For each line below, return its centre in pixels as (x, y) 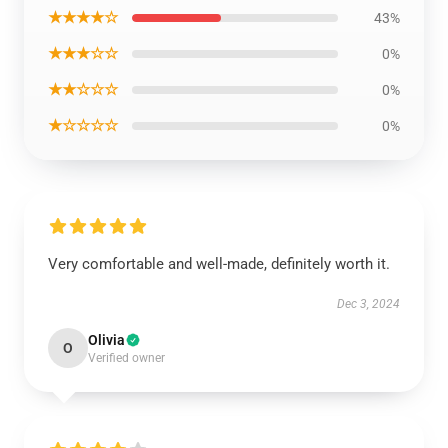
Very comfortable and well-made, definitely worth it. (219, 264)
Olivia (106, 340)
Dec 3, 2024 (368, 304)
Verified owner (126, 358)
